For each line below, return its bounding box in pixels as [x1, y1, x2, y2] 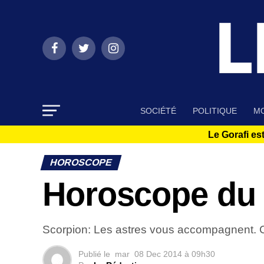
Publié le [78, 249, 110, 259]
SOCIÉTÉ [140, 106, 176, 116]
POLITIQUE [193, 106, 237, 116]
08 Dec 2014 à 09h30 [134, 249, 215, 259]
